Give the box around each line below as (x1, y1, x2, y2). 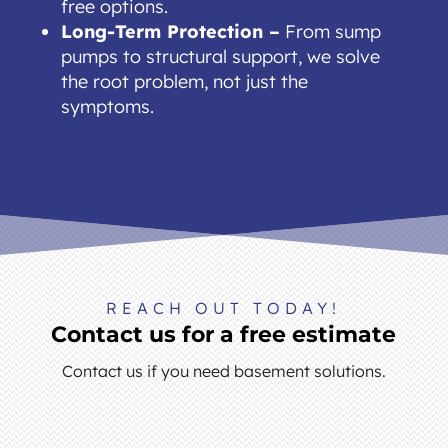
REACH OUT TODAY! (106, 297, 342, 318)
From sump (279, 19, 381, 43)
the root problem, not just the (60, 69, 308, 93)
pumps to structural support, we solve (60, 44, 380, 68)
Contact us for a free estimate (51, 320, 397, 348)
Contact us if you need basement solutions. (61, 360, 386, 381)
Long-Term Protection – (60, 19, 280, 43)
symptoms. (60, 94, 154, 118)
